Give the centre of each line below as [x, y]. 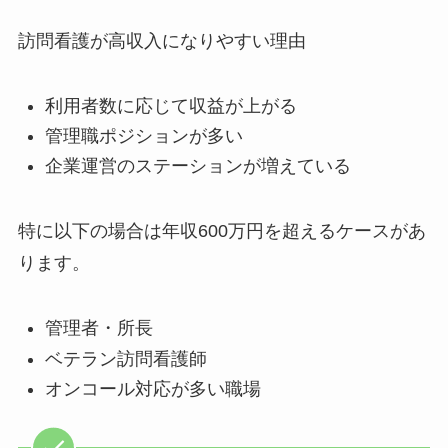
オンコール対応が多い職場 [152, 389]
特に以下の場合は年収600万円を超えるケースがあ [221, 231]
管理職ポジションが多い [143, 135]
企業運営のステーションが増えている [197, 166]
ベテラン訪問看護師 [125, 358]
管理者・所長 [98, 328]
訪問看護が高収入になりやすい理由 [161, 40]
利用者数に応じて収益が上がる [170, 105]
